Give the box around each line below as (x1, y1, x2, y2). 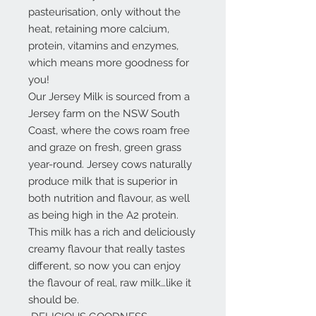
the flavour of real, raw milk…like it (28, 276, 191, 289)
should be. (28, 293, 79, 306)
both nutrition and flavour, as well (28, 192, 190, 205)
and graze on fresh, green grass (28, 141, 181, 154)
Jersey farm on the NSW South (28, 107, 180, 120)
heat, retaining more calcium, (28, 23, 169, 35)
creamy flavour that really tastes (28, 243, 185, 255)
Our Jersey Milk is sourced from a (28, 90, 190, 103)
